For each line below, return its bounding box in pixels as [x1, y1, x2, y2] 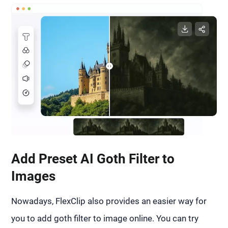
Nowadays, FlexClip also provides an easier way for [11, 196, 207, 207]
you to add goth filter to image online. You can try [11, 213, 199, 224]
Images [11, 168, 56, 184]
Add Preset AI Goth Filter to [11, 151, 175, 167]
